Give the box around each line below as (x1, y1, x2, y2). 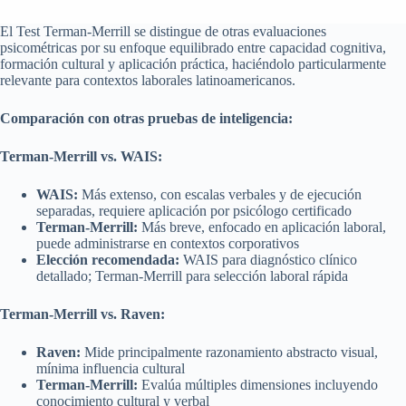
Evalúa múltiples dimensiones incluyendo (138, 377, 378, 393)
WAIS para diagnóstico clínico (179, 252, 357, 268)
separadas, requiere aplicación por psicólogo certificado (36, 203, 352, 219)
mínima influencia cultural (36, 361, 185, 377)
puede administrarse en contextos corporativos (36, 236, 299, 252)
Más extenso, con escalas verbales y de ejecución (78, 187, 362, 203)
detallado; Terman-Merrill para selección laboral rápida (36, 268, 348, 285)
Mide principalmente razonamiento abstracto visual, (81, 344, 378, 361)
